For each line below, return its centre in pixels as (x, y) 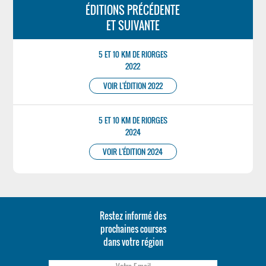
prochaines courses (133, 229)
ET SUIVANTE (133, 26)
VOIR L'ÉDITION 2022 (133, 86)
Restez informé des (133, 216)
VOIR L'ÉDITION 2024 (133, 152)
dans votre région (133, 242)
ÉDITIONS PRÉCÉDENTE (133, 10)
